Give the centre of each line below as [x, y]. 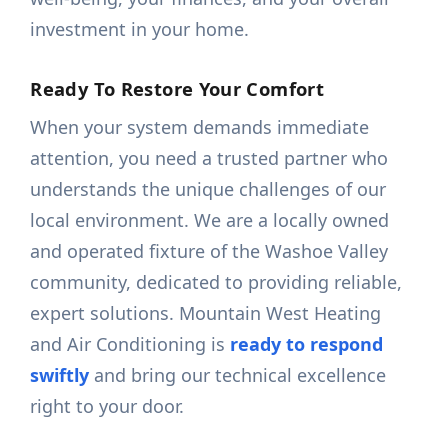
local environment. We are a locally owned [210, 220]
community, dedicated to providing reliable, [216, 282]
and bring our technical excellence [238, 375]
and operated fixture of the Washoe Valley [209, 251]
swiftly [60, 375]
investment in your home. [140, 29]
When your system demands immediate [200, 127]
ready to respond [307, 344]
